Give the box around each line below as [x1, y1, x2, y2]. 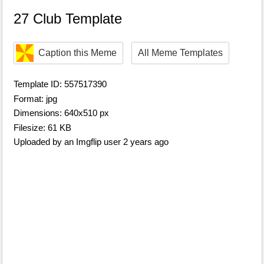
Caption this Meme [38, 48, 117, 58]
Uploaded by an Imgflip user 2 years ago [14, 137, 169, 147]
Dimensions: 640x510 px [14, 108, 109, 118]
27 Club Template [14, 11, 122, 27]
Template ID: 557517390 [14, 79, 107, 90]
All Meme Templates [138, 48, 223, 58]
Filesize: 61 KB [14, 122, 71, 133]
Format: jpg [14, 93, 57, 104]
